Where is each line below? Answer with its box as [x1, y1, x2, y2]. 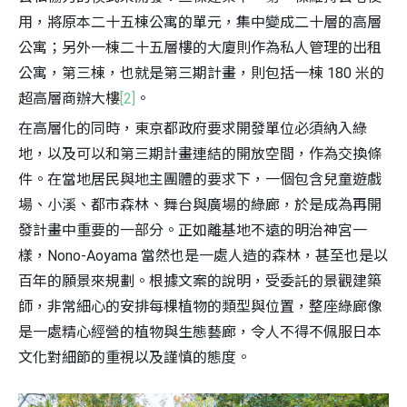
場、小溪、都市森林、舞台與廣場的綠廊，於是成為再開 [18, 196, 382, 214]
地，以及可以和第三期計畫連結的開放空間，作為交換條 [18, 145, 382, 164]
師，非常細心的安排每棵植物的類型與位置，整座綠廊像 [18, 298, 382, 316]
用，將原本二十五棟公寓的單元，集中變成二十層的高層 [18, 14, 382, 32]
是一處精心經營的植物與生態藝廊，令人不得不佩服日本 [18, 323, 382, 342]
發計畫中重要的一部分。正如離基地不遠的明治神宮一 [18, 222, 367, 240]
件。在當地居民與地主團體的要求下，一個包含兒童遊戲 [18, 171, 382, 189]
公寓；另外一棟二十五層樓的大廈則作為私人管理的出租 [18, 39, 382, 57]
